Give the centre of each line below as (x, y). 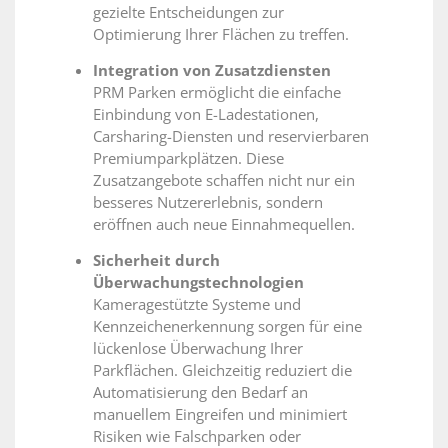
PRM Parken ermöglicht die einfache (217, 91)
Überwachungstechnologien (198, 281)
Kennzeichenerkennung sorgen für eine (227, 325)
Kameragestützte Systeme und (197, 303)
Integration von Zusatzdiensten (212, 69)
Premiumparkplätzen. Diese (188, 157)
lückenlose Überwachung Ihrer (198, 347)
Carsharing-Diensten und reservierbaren (231, 135)
